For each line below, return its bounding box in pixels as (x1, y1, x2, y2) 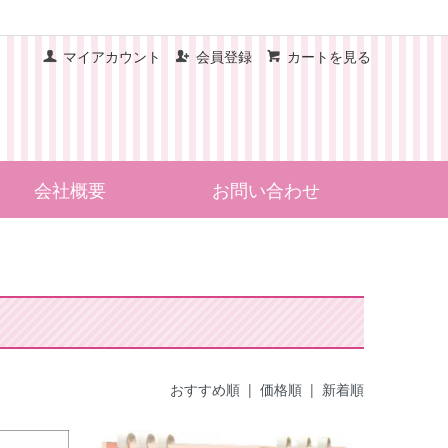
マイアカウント (63, 46, 161, 66)
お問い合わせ (212, 176, 320, 202)
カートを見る (287, 46, 371, 66)
